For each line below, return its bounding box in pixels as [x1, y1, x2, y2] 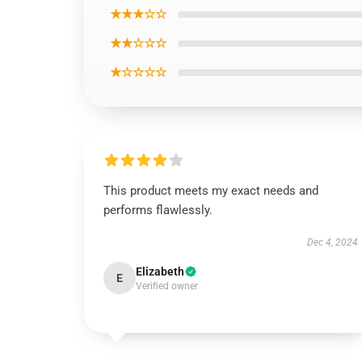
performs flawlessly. [103, 203, 213, 217]
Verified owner [136, 280, 198, 292]
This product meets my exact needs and [103, 183, 318, 198]
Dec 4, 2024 [306, 237, 358, 248]
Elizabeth [136, 265, 184, 278]
